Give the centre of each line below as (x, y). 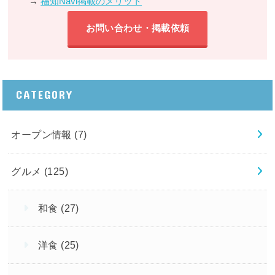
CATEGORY (44, 95)
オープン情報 (43, 135)
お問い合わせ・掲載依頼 (137, 28)
